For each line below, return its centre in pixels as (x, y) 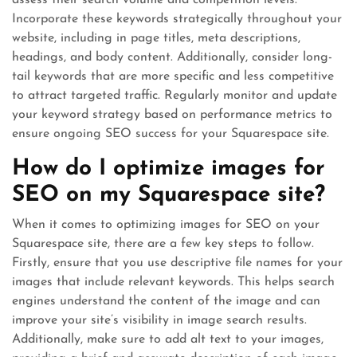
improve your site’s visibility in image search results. (159, 320)
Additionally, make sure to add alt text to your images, (168, 339)
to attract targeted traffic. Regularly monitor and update (175, 96)
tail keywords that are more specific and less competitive (173, 76)
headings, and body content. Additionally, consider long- (172, 57)
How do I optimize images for (168, 169)
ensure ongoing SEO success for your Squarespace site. (171, 134)
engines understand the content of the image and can (166, 301)
